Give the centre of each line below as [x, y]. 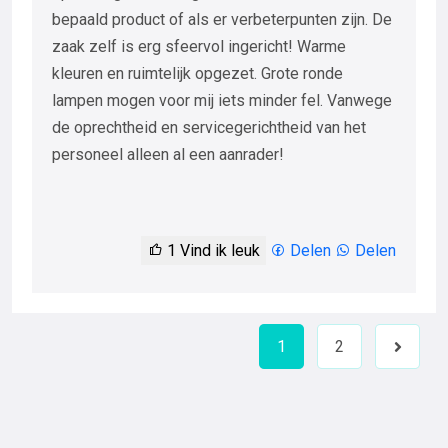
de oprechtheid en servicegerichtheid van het [209, 128]
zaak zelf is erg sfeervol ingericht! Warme [199, 47]
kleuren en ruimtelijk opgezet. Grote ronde [197, 74]
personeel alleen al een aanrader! [168, 155]
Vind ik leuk [218, 251]
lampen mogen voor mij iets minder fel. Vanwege [222, 101]
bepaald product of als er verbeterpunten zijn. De [222, 20]
